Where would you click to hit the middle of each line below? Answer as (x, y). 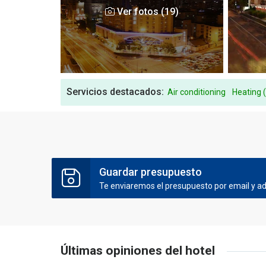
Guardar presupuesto (151, 172)
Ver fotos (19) (147, 12)
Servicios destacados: (115, 92)
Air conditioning (197, 92)
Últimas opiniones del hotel (138, 251)
